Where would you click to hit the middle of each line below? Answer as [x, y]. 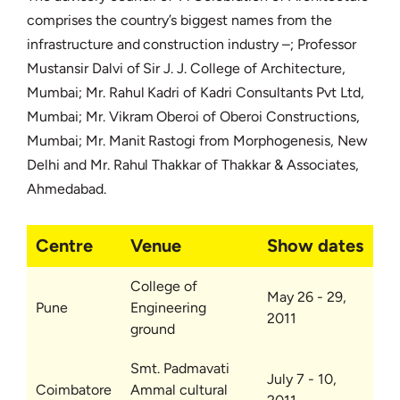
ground [153, 329]
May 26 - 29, [307, 297]
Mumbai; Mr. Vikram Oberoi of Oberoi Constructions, [193, 117]
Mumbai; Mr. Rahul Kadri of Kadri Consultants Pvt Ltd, [196, 92]
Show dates [315, 246]
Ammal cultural [179, 390]
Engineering [168, 308]
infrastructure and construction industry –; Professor [192, 44]
